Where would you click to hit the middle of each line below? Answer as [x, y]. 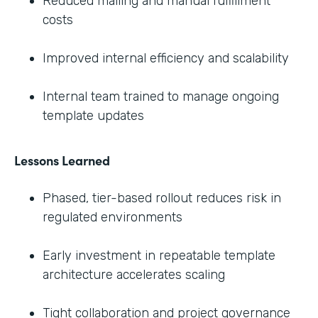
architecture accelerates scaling [134, 274]
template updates [93, 115]
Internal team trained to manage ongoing [161, 96]
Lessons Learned [62, 160]
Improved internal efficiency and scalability [166, 58]
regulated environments [113, 217]
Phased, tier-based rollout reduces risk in [162, 198]
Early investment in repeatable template [159, 255]
